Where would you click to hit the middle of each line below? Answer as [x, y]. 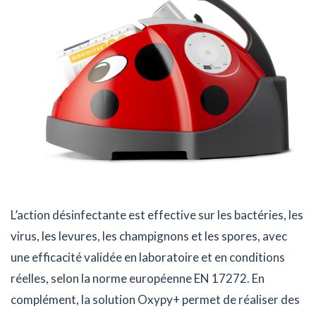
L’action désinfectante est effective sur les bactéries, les [157, 214]
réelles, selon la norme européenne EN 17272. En [138, 278]
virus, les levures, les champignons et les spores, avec [149, 236]
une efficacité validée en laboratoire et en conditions [148, 257]
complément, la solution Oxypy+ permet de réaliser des [155, 299]
